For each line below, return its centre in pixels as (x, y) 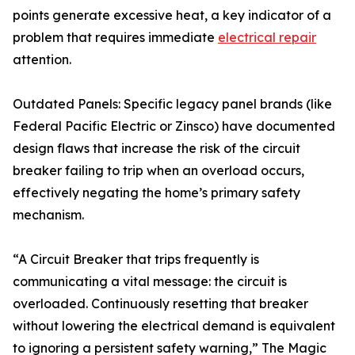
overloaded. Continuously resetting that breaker (160, 304)
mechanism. (48, 215)
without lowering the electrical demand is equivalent (174, 326)
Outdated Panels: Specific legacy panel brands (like (172, 104)
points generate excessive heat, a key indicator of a (172, 15)
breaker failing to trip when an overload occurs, (158, 171)
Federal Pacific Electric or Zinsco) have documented (174, 126)
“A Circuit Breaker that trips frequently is (136, 260)
